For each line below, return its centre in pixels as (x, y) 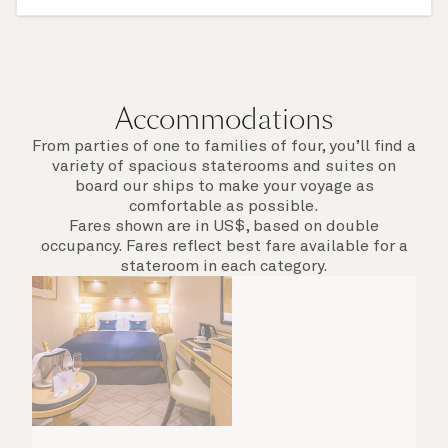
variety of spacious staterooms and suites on (224, 165)
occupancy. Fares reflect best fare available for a (224, 245)
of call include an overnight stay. (163, 20)
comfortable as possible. (224, 205)
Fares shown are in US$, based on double (224, 225)
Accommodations (224, 119)
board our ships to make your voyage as (224, 185)
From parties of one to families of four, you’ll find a (224, 145)
